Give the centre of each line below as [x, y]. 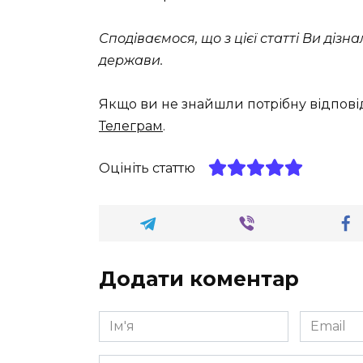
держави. [131, 60]
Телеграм [131, 126]
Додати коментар [199, 279]
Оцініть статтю [147, 169]
